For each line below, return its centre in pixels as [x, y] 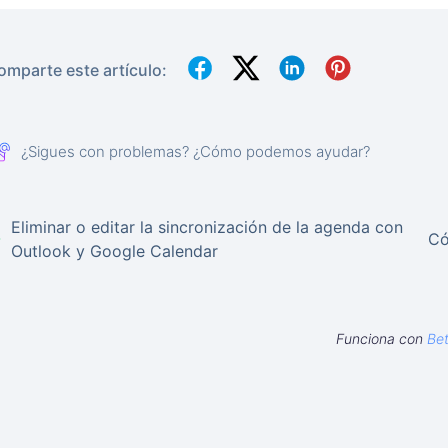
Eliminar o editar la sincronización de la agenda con [207, 226]
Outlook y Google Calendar [115, 250]
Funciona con [382, 338]
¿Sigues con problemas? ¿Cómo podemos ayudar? [196, 151]
